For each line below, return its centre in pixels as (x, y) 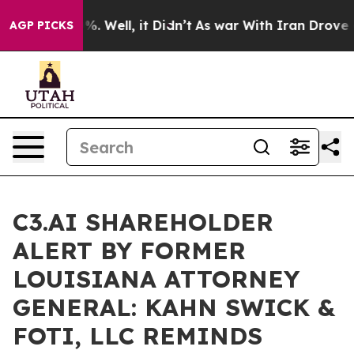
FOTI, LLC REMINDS (137, 336)
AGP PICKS (41, 25)
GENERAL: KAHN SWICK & (174, 307)
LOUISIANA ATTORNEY (156, 279)
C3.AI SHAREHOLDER (143, 222)
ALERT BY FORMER (129, 250)
